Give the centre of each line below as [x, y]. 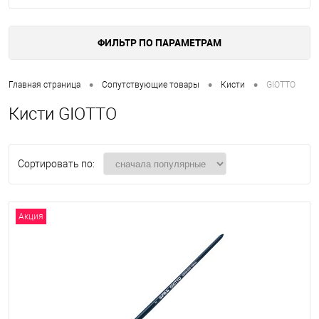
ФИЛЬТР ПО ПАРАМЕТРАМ [159, 43]
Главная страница [45, 84]
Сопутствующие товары [151, 84]
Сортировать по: [56, 163]
